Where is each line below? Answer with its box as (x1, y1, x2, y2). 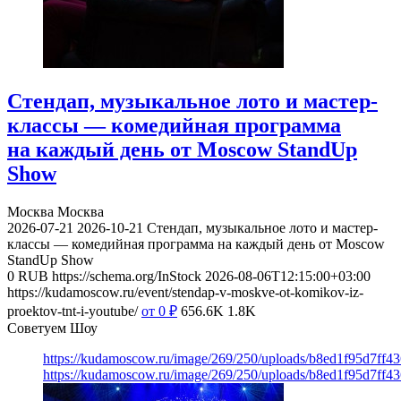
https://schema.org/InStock (52, 269, 201, 285)
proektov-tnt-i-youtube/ (7, 303, 138, 320)
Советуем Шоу (7, 320, 98, 337)
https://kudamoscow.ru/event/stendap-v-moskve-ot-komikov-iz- (7, 285, 363, 301)
